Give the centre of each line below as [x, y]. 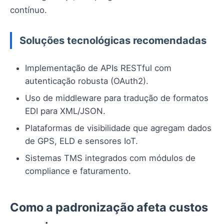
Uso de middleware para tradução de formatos [117, 98]
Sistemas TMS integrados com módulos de [110, 158]
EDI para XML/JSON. [65, 111]
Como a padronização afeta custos [109, 207]
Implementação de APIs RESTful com [98, 68]
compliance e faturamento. [78, 171]
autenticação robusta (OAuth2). [87, 81]
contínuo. [28, 10]
